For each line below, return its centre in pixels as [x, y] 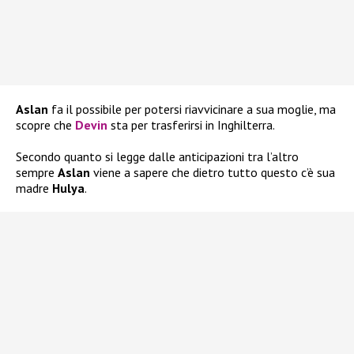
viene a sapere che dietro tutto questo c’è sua [213, 173]
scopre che [45, 125]
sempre [37, 173]
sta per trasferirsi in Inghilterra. [191, 125]
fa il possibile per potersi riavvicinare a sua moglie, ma [192, 109]
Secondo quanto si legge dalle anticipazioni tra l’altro [157, 157]
